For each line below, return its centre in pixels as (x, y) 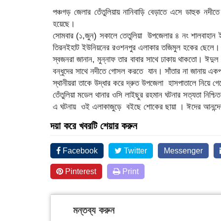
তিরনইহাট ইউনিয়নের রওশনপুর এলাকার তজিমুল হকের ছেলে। (136, 48)
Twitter (134, 151)
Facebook (79, 151)
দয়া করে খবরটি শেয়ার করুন (94, 126)
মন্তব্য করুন (94, 210)
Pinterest (80, 171)
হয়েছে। (64, 24)
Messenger (183, 151)
